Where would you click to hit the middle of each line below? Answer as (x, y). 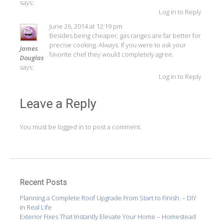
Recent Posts (43, 182)
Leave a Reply (58, 104)
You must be (39, 127)
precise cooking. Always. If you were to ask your (118, 45)
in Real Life (36, 207)
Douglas (32, 57)
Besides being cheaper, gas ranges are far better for (125, 35)
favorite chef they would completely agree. (111, 54)
